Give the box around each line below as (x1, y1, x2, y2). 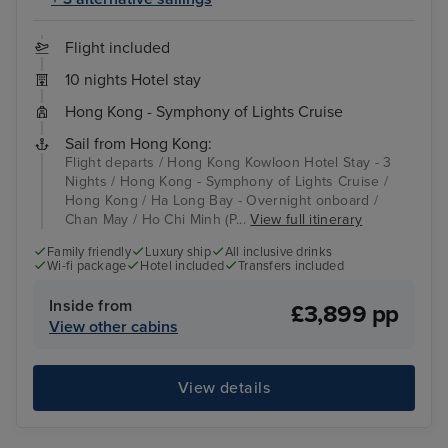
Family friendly (47, 244, 131, 261)
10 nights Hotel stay (65, 70, 201, 91)
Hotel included (140, 258, 225, 275)
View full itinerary (250, 211, 363, 229)
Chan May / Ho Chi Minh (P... (65, 211, 251, 229)
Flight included (65, 38, 170, 59)
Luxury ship (145, 244, 211, 261)
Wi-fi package (47, 258, 127, 275)
